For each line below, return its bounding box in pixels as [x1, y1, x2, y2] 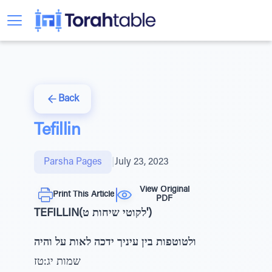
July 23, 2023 [115, 157, 169, 167]
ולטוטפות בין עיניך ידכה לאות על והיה [34, 237, 196, 248]
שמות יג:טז [34, 257, 81, 268]
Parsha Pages [44, 157, 102, 167]
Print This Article [53, 190, 114, 199]
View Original [139, 186, 189, 194]
